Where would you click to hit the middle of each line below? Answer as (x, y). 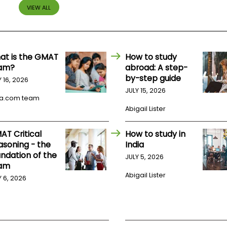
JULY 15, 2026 (146, 91)
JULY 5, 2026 (145, 157)
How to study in (156, 134)
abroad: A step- (157, 68)
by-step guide (153, 79)
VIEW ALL (39, 7)
